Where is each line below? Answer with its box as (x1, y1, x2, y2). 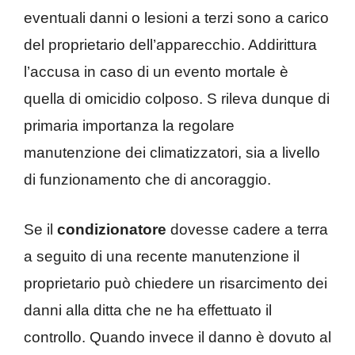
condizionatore (57, 220, 166, 238)
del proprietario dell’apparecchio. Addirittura (24, 36, 317, 54)
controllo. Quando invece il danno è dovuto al (24, 328, 331, 345)
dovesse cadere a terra (166, 220, 328, 238)
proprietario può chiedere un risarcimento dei (24, 274, 327, 292)
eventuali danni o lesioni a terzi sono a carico (24, 10, 329, 27)
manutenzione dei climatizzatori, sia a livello (24, 144, 320, 162)
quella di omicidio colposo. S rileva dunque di (24, 90, 330, 108)
